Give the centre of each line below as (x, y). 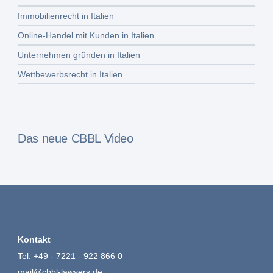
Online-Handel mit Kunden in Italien (86, 35)
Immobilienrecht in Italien (66, 16)
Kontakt (34, 239)
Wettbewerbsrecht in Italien (70, 74)
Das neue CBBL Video (76, 138)
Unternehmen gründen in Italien (79, 55)
